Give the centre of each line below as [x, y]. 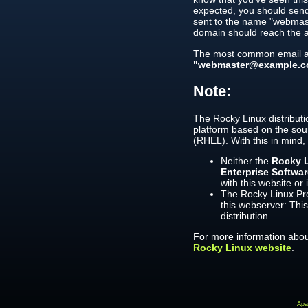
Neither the [246, 161]
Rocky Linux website [242, 248]
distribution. [245, 216]
